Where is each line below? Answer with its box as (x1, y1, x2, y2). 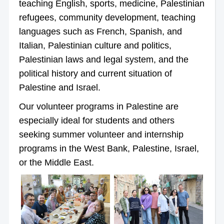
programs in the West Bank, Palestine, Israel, (18, 143, 199, 153)
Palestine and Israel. (18, 82, 100, 92)
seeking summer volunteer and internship (18, 129, 183, 139)
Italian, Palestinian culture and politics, (18, 40, 171, 50)
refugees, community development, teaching (18, 12, 195, 22)
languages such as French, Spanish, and (18, 26, 182, 36)
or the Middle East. (18, 157, 94, 167)
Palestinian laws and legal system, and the (18, 54, 188, 64)
